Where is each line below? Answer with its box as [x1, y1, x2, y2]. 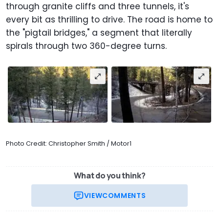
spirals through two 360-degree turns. [6, 40, 167, 52]
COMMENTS [102, 191, 146, 201]
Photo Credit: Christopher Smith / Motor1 [6, 139, 131, 148]
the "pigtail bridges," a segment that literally [6, 27, 192, 39]
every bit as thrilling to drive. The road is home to [6, 14, 213, 26]
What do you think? [73, 170, 146, 181]
